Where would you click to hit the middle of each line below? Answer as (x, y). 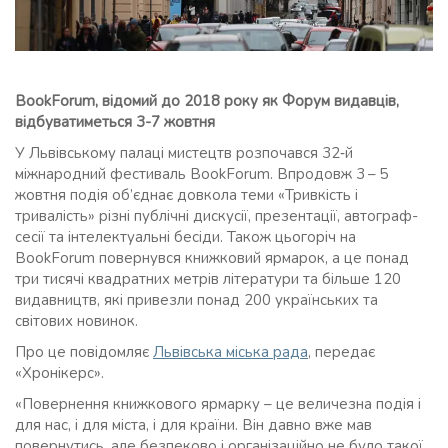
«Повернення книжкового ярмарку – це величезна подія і (218, 403)
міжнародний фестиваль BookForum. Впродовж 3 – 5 (201, 173)
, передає (341, 351)
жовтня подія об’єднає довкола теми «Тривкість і (186, 194)
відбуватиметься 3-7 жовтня (115, 121)
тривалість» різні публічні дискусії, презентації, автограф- (216, 215)
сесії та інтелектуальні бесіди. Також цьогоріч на (185, 236)
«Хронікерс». (59, 372)
